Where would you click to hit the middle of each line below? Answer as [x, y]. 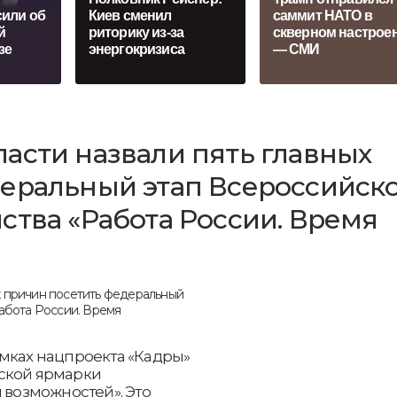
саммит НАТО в [323, 16]
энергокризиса [136, 50]
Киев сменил [130, 16]
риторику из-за [136, 33]
